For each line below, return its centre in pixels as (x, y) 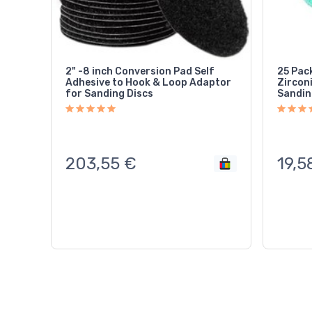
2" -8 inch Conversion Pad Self (140, 71)
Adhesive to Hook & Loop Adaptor (148, 82)
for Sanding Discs (109, 93)
